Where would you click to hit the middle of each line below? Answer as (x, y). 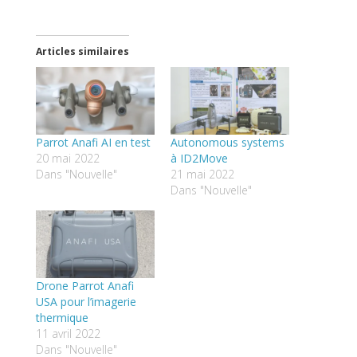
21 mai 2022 (202, 175)
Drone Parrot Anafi (84, 286)
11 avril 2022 (68, 334)
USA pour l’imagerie (86, 302)
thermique (62, 318)
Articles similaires (82, 52)
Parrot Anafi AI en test (93, 143)
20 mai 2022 (67, 159)
